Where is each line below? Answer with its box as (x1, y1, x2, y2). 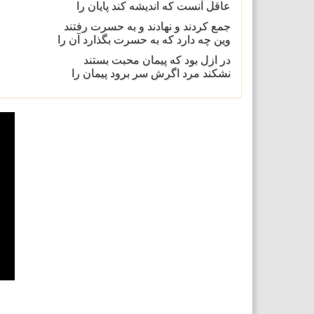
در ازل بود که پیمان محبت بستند (83, 54, 231, 66)
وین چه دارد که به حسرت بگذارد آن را (57, 34, 231, 46)
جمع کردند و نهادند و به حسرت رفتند (63, 20, 231, 32)
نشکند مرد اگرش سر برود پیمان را (71, 67, 231, 79)
